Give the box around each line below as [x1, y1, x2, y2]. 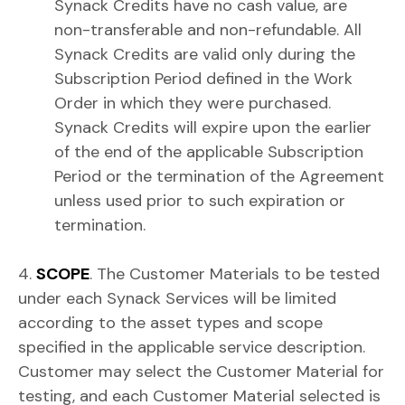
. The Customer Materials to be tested [89, 263, 380, 285]
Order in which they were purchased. [54, 92, 331, 114]
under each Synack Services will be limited [18, 287, 336, 309]
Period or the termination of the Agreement [54, 165, 384, 187]
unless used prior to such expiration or [54, 190, 345, 212]
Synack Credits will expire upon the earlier [54, 117, 372, 138]
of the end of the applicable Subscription [54, 141, 363, 163]
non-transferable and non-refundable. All [54, 19, 362, 41]
